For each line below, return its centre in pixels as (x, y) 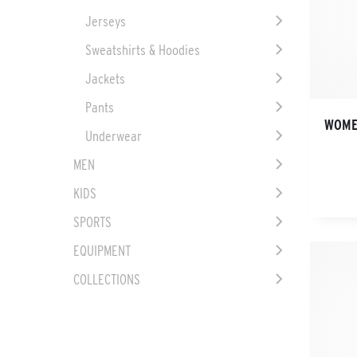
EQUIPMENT (102, 251)
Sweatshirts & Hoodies (142, 50)
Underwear (113, 136)
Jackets (105, 79)
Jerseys (105, 22)
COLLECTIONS (106, 280)
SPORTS (92, 222)
